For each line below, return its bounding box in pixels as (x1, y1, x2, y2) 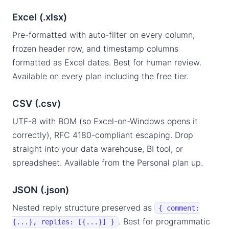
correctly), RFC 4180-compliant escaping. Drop (12, 130, 193, 140)
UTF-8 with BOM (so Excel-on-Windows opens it (12, 116, 198, 126)
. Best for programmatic (119, 216, 210, 226)
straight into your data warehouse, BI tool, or (12, 144, 183, 154)
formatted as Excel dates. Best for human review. (12, 57, 201, 67)
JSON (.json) (12, 184, 69, 195)
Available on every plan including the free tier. (12, 71, 189, 81)
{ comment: (158, 204, 199, 212)
